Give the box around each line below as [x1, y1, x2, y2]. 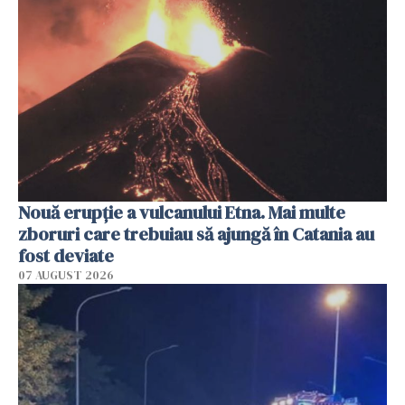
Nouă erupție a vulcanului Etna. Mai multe [18, 199, 345, 225]
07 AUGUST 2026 [18, 267, 114, 283]
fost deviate [18, 242, 114, 268]
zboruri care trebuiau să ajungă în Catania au [18, 221, 374, 247]
